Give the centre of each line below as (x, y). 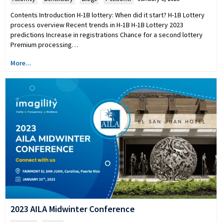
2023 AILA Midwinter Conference (73, 209)
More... (21, 63)
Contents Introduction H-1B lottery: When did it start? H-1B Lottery (108, 15)
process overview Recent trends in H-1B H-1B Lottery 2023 (97, 25)
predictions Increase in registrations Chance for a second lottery (107, 34)
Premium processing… (44, 44)
